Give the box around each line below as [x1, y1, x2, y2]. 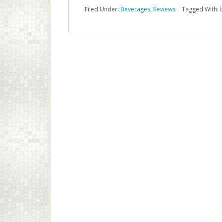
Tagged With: [182, 5, 220, 13]
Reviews [153, 5, 175, 13]
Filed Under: [85, 5, 120, 13]
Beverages [120, 5, 150, 13]
